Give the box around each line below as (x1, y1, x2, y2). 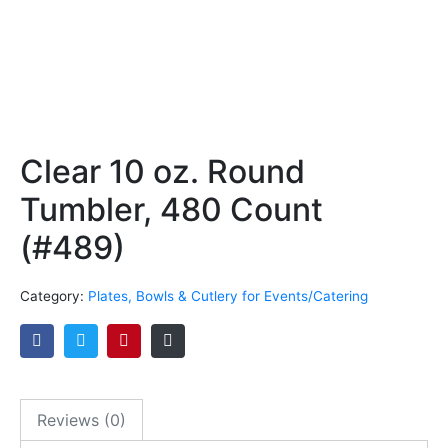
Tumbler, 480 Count (20, 190, 323, 229)
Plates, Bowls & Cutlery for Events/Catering (88, 288, 368, 304)
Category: (20, 288, 84, 304)
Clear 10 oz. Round (20, 152, 305, 191)
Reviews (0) (37, 410, 126, 431)
